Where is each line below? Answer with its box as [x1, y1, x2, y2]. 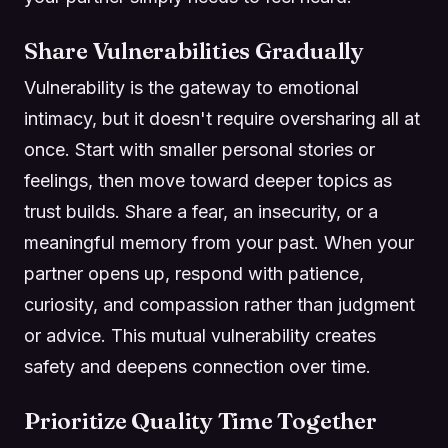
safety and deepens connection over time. [24, 356, 371, 378]
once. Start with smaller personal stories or [24, 139, 375, 161]
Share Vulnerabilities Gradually [24, 36, 364, 65]
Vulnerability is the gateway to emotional [24, 77, 359, 99]
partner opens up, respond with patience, [24, 263, 364, 285]
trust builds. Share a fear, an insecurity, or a [24, 201, 378, 223]
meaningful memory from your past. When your [24, 232, 414, 254]
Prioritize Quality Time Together [24, 406, 377, 435]
